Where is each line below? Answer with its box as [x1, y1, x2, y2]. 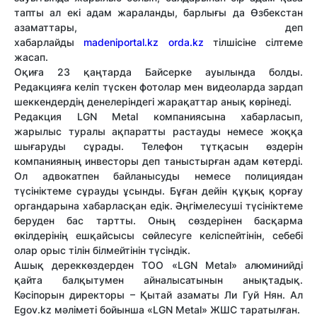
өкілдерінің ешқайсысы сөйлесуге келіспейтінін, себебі [14, 229, 303, 242]
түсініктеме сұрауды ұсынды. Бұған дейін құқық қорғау [14, 185, 303, 197]
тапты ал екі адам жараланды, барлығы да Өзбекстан [14, 6, 303, 19]
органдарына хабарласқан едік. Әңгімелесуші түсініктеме [14, 200, 303, 212]
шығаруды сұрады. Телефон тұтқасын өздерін [14, 140, 303, 153]
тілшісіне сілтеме [203, 36, 303, 49]
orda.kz [168, 36, 204, 49]
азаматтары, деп [14, 21, 303, 34]
